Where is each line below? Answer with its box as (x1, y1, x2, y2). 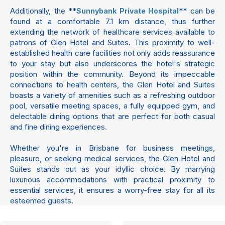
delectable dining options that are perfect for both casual (10, 111, 215, 121)
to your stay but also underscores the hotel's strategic (10, 59, 215, 68)
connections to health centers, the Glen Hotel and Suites (10, 80, 215, 89)
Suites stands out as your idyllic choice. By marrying (10, 164, 215, 174)
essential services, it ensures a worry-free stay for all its (10, 185, 215, 195)
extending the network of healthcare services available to (10, 27, 215, 37)
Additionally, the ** (10, 6, 76, 16)
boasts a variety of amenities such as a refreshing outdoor (10, 90, 215, 100)
